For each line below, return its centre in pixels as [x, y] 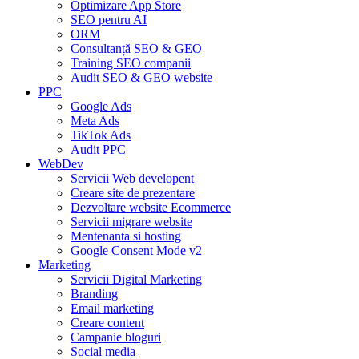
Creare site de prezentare [133, 192]
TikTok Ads [101, 135]
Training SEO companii [131, 63]
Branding [94, 293]
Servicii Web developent [132, 178]
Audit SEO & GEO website [141, 77]
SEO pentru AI [109, 19]
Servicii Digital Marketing [136, 279]
